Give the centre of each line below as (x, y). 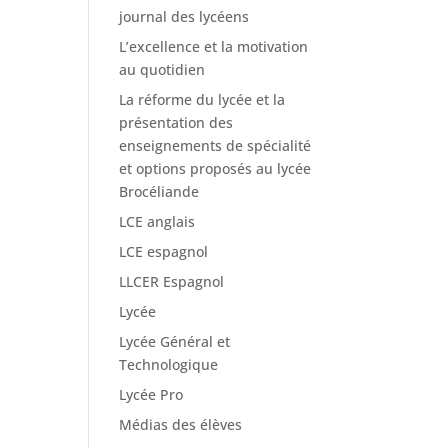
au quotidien (162, 70)
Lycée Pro (151, 395)
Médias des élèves (181, 425)
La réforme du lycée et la (202, 100)
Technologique (169, 365)
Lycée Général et (175, 342)
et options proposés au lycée (215, 169)
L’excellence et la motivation (214, 47)
